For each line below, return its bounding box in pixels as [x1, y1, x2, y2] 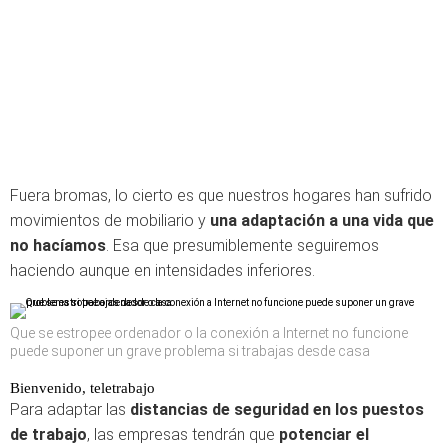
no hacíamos [10, 236, 106, 255]
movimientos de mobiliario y [10, 211, 210, 230]
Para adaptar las [10, 400, 130, 419]
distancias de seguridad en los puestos [130, 400, 424, 419]
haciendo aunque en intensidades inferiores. [10, 261, 315, 280]
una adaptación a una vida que [210, 211, 434, 230]
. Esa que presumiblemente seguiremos [106, 236, 379, 255]
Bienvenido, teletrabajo [10, 380, 155, 396]
